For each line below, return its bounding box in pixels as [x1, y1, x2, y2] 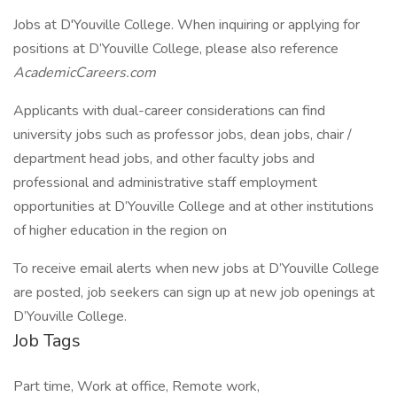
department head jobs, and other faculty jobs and [13, 149, 315, 168]
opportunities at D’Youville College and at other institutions [13, 197, 374, 216]
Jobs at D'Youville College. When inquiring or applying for [13, 15, 360, 35]
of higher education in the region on [13, 221, 227, 240]
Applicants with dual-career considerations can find [13, 101, 325, 121]
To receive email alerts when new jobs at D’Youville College [13, 259, 379, 278]
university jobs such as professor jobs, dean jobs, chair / [13, 125, 352, 144]
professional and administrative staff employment [13, 173, 317, 192]
